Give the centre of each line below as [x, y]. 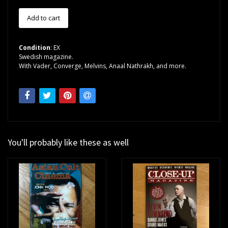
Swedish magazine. [46, 57]
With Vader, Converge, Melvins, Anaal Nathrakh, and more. [103, 66]
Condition [35, 48]
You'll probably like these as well [68, 142]
